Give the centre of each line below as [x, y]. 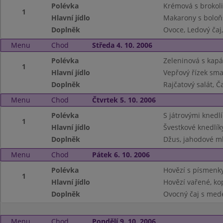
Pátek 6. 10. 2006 [121, 155]
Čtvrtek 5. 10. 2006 [124, 100]
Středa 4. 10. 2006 [122, 45]
